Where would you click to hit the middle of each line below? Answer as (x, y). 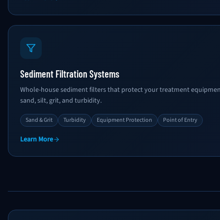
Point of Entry (180, 120)
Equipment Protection (124, 120)
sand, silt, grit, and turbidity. (61, 101)
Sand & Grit (39, 120)
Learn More (37, 139)
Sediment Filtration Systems (70, 74)
